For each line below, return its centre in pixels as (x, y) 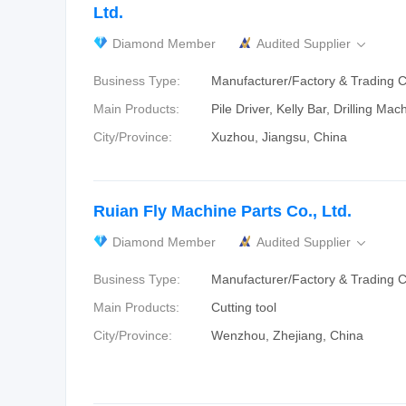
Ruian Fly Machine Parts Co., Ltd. (222, 211)
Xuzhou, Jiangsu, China (279, 137)
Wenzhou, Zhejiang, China (287, 335)
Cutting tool (244, 307)
